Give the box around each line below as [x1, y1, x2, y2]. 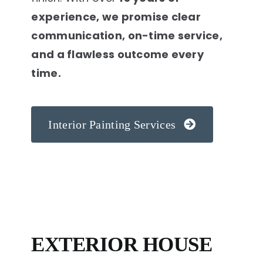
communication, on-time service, [31, 28, 222, 43]
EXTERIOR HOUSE [31, 232, 213, 256]
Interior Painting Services [48, 117, 176, 131]
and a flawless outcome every [31, 46, 204, 62]
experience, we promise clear [31, 9, 201, 24]
